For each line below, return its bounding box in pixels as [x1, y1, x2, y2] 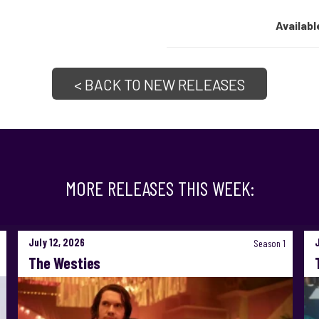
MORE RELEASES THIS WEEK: [65, 176, 254, 201]
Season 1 [249, 237, 286, 250]
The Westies [28, 253, 101, 273]
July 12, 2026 [28, 236, 85, 249]
